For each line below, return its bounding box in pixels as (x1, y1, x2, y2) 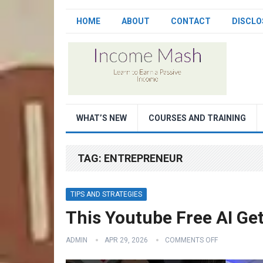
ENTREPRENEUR (104, 152, 183, 164)
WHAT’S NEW (76, 113, 127, 123)
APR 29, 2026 (104, 236, 148, 244)
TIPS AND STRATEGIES (70, 190, 142, 198)
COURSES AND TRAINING (149, 113, 246, 123)
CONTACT (171, 16, 211, 26)
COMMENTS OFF (165, 236, 218, 244)
